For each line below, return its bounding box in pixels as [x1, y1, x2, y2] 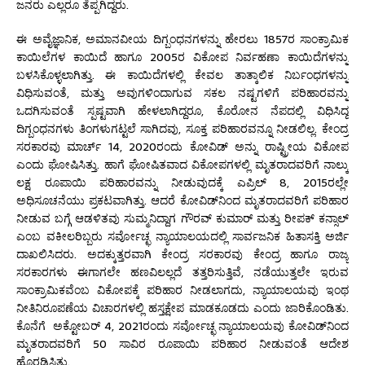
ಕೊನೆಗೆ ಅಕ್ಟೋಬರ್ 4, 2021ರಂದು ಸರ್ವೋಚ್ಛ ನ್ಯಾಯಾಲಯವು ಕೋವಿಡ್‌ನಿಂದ [16, 316, 349, 335]
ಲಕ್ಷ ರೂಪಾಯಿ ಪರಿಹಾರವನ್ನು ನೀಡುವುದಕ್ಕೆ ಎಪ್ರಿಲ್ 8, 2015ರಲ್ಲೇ [16, 173, 349, 191]
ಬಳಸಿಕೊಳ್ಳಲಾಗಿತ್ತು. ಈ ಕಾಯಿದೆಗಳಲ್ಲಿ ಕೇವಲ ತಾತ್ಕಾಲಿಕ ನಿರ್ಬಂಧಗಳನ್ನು [16, 65, 349, 84]
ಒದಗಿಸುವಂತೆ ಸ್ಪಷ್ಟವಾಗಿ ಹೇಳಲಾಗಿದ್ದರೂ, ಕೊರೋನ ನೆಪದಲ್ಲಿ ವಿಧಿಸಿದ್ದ [16, 101, 349, 120]
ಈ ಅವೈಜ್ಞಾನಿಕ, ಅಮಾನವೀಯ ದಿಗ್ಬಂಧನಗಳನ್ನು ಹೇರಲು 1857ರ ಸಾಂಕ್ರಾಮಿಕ [16, 29, 349, 48]
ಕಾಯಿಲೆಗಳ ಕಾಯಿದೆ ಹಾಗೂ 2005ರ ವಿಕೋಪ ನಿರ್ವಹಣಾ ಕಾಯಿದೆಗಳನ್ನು [16, 47, 349, 66]
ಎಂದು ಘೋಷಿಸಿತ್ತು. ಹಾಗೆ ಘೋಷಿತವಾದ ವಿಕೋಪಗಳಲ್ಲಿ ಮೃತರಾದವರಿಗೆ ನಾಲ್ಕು [16, 155, 349, 174]
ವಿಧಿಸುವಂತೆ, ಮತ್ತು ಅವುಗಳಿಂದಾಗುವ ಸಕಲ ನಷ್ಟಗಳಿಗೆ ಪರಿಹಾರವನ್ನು [16, 83, 349, 102]
